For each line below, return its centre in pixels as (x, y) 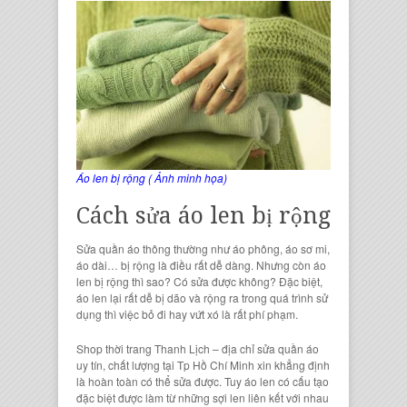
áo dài (92, 265)
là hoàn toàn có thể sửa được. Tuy (160, 382)
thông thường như (185, 249)
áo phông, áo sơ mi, (280, 249)
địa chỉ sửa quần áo (270, 349)
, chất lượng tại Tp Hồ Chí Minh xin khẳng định (216, 365)
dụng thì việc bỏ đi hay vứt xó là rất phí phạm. (187, 314)
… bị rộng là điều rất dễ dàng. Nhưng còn (210, 265)
